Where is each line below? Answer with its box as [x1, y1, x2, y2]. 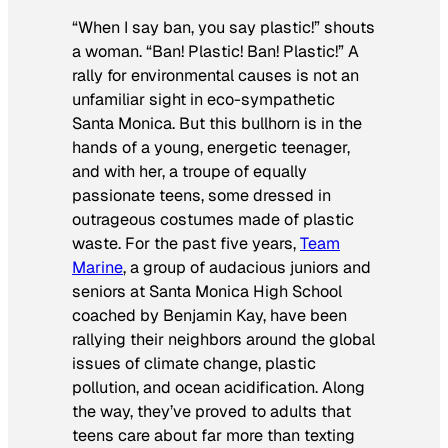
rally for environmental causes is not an [72, 64, 359, 86]
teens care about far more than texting [72, 424, 355, 446]
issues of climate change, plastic [72, 352, 316, 374]
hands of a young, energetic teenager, [72, 136, 350, 158]
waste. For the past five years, [72, 232, 300, 254]
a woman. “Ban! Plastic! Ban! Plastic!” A [72, 40, 359, 62]
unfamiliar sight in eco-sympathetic [72, 88, 335, 110]
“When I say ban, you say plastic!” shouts [72, 16, 375, 38]
